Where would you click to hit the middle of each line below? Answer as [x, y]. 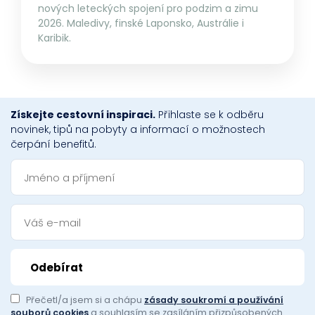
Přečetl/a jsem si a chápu [85, 300]
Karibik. [54, 38]
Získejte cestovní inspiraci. [83, 115]
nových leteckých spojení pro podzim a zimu [148, 9]
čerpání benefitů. [53, 144]
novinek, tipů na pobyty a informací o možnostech [138, 130]
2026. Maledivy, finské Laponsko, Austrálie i [141, 24]
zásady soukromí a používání [214, 300]
